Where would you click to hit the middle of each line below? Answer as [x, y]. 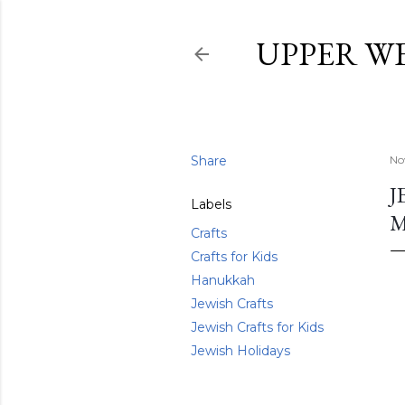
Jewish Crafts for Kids [257, 327]
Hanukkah [223, 280]
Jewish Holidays [240, 351]
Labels [211, 204]
